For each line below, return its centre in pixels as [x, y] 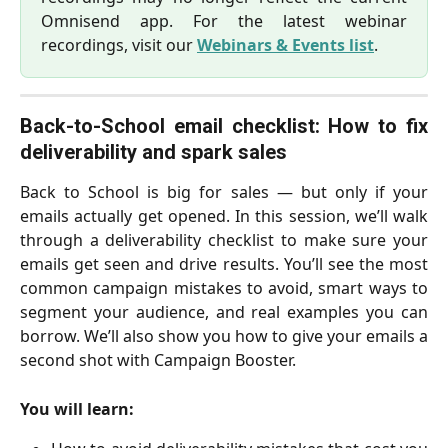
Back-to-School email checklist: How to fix [224, 126]
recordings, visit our [119, 45]
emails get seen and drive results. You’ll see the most [224, 264]
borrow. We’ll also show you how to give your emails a [224, 336]
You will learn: [77, 408]
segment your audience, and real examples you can [224, 312]
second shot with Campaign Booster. [158, 360]
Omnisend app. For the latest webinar [224, 21]
